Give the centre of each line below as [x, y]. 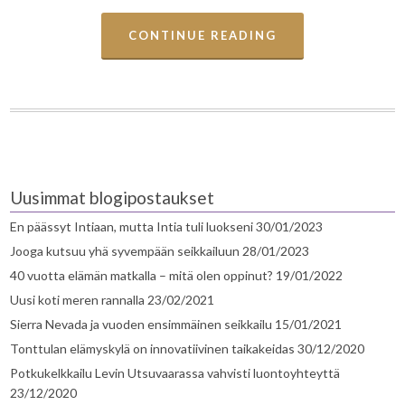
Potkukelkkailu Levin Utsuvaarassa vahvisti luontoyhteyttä [175, 373]
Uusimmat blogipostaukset [113, 198]
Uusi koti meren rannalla [78, 300]
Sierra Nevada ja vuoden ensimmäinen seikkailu [141, 325]
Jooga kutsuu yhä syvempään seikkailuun [125, 251]
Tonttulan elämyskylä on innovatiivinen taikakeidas [153, 349]
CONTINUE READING [202, 36]
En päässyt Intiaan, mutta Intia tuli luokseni [132, 227]
